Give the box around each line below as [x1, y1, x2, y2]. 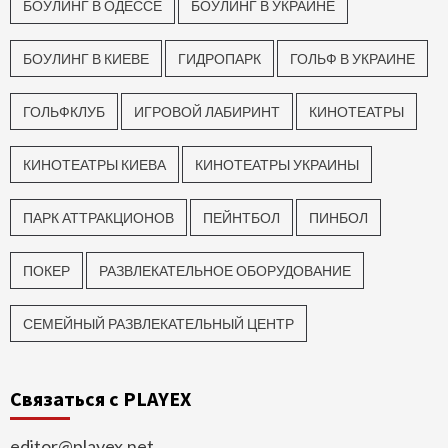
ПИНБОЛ [309, 209, 368, 227]
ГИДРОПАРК [178, 50, 261, 68]
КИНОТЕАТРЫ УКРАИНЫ [195, 156, 359, 174]
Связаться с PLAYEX [10, 386, 191, 412]
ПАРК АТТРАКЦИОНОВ [23, 209, 174, 227]
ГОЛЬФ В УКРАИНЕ [290, 50, 415, 68]
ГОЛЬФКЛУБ [23, 103, 105, 121]
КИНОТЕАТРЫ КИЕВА [23, 156, 166, 174]
